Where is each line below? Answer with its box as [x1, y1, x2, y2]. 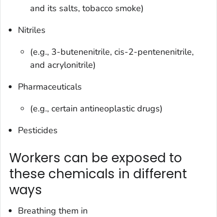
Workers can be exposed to [9, 149, 182, 167]
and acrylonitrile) [30, 59, 96, 71]
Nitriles [18, 24, 46, 36]
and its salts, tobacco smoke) [30, 2, 144, 14]
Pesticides [18, 124, 58, 136]
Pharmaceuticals [18, 80, 82, 93]
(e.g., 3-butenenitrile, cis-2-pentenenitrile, [30, 46, 194, 58]
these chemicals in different [9, 165, 187, 183]
